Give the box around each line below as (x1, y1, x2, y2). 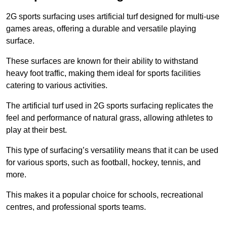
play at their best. (6, 126, 67, 135)
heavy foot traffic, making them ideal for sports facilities (6, 69, 201, 78)
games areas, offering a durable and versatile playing (6, 24, 196, 33)
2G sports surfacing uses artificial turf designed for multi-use (6, 12, 219, 21)
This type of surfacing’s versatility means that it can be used (6, 146, 218, 155)
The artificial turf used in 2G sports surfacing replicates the (6, 101, 213, 110)
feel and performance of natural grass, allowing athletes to (6, 113, 213, 123)
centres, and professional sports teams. (6, 203, 146, 212)
